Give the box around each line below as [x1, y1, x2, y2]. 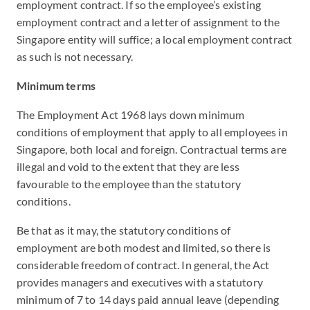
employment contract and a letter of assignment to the [17, 15, 280, 28]
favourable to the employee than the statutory [17, 177, 241, 190]
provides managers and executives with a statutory [17, 275, 263, 289]
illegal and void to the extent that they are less [17, 160, 239, 173]
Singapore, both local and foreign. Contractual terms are [17, 143, 286, 156]
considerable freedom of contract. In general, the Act [17, 258, 270, 271]
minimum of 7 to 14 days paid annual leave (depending [17, 293, 280, 306]
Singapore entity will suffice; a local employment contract [17, 33, 293, 46]
